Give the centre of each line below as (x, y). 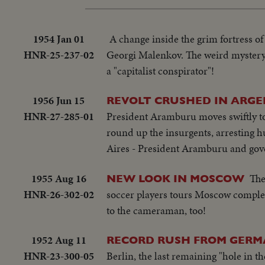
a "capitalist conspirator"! (160, 70)
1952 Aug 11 (59, 240)
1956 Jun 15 (59, 101)
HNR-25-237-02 (59, 54)
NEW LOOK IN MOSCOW (175, 178)
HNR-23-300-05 (59, 256)
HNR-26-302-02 (59, 194)
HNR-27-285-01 (59, 117)
